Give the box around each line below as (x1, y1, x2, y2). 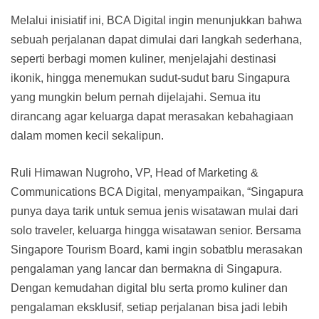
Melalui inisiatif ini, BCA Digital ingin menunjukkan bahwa (11, 14, 302, 26)
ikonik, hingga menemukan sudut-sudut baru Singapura (11, 71, 290, 84)
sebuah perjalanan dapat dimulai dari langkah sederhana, (11, 33, 302, 46)
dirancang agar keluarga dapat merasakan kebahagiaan (11, 110, 293, 122)
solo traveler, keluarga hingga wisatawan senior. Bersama (11, 224, 301, 236)
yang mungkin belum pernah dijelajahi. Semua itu (11, 90, 261, 103)
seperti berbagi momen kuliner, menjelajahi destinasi (11, 52, 276, 65)
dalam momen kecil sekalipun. (11, 129, 164, 142)
